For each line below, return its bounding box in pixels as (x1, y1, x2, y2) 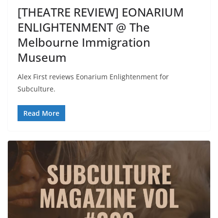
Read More (23, 109, 59, 118)
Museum (18, 49, 67, 66)
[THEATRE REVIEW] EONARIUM (18, 4, 184, 20)
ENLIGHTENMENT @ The (18, 19, 150, 36)
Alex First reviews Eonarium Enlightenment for (18, 72, 169, 82)
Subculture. (18, 84, 55, 94)
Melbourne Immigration (18, 34, 150, 51)
